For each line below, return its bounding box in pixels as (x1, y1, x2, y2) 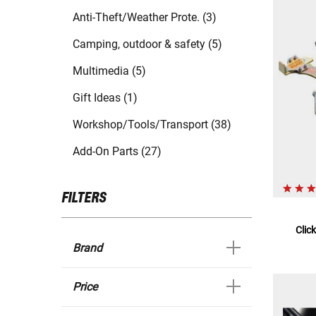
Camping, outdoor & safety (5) (73, 37, 222, 51)
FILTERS (61, 190, 106, 207)
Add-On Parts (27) (73, 145, 162, 159)
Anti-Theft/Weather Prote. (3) (73, 11, 217, 25)
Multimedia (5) (73, 64, 146, 78)
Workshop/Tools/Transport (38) (73, 118, 231, 132)
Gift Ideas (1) (73, 91, 138, 105)
